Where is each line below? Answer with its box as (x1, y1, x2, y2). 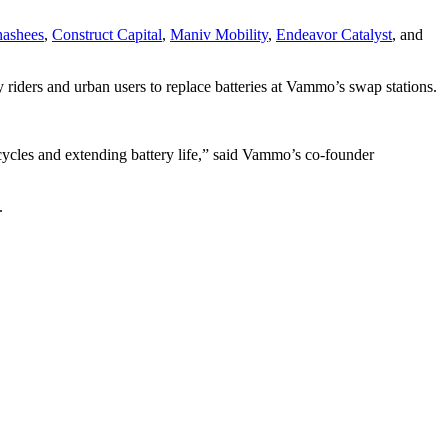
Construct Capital (52, 26, 162, 44)
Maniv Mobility (170, 26, 268, 44)
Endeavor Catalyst (276, 26, 392, 44)
